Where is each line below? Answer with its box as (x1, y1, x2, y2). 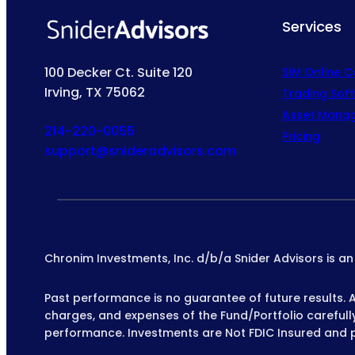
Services (282, 17, 342, 37)
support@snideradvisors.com (44, 142, 236, 161)
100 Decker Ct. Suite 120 (44, 63, 193, 82)
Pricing (282, 128, 320, 145)
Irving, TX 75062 (44, 83, 145, 102)
